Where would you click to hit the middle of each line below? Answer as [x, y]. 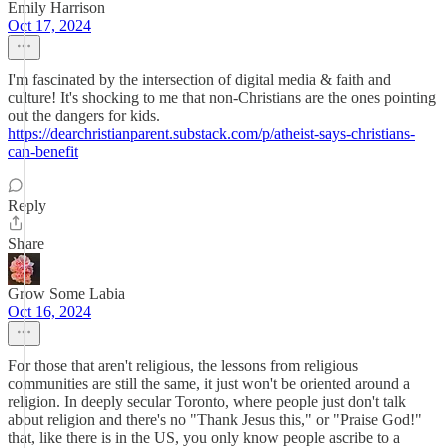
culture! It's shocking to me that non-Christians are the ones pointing [222, 97]
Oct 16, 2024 [49, 311]
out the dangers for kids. [84, 115]
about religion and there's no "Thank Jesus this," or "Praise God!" [215, 419]
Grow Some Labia [66, 293]
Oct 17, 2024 [49, 25]
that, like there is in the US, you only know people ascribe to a [204, 437]
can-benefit [43, 151]
